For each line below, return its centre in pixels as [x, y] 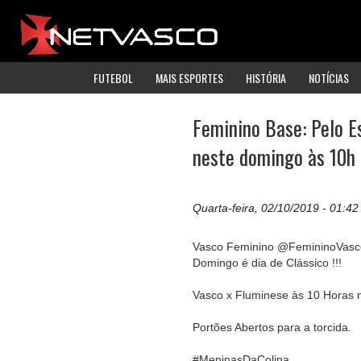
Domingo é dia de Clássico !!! [267, 263]
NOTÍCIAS [329, 77]
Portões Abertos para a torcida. [272, 328]
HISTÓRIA [266, 77]
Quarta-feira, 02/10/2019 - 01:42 [276, 208]
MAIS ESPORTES [189, 77]
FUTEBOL [113, 77]
